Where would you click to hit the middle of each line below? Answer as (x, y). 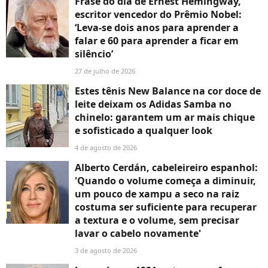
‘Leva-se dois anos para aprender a (157, 28)
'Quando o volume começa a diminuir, (165, 181)
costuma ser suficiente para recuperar (166, 207)
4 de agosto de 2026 (106, 148)
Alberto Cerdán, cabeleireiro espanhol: (166, 168)
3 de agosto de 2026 (106, 251)
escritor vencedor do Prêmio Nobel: (158, 15)
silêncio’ (94, 54)
